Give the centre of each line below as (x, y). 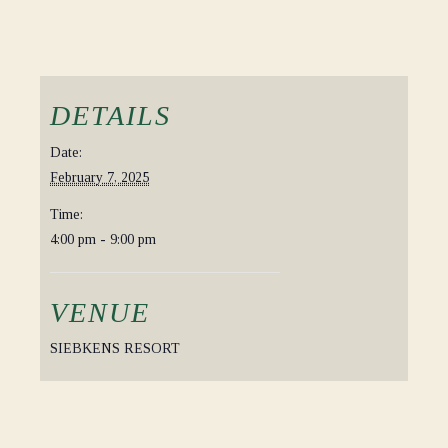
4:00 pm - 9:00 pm (103, 239)
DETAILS (110, 115)
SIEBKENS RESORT (115, 348)
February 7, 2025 (99, 177)
